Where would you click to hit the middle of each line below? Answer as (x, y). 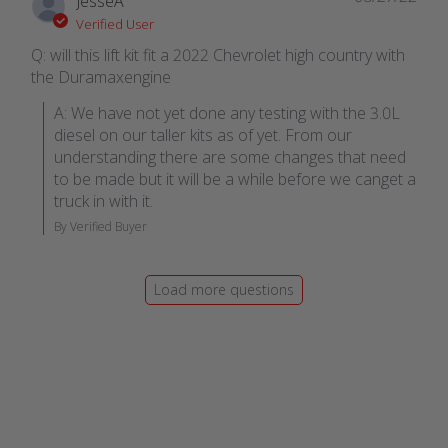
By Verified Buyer (101, 226)
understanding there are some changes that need (230, 156)
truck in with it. (104, 200)
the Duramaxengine (101, 76)
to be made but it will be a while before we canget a (235, 178)
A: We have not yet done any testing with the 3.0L (227, 112)
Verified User (115, 23)
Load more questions (224, 289)
